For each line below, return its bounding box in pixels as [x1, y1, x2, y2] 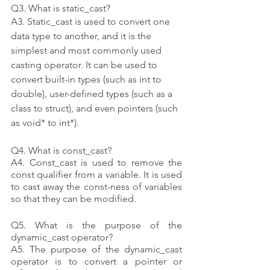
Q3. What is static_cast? [11, 2, 110, 14]
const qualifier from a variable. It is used [11, 168, 182, 180]
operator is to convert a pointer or [11, 255, 182, 267]
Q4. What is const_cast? [11, 144, 111, 156]
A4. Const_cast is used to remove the [11, 156, 182, 168]
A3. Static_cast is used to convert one [11, 15, 172, 27]
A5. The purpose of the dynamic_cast [11, 243, 182, 255]
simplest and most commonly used [11, 44, 164, 56]
